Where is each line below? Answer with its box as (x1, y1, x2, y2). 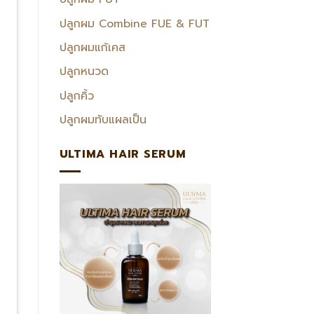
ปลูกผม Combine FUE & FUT (59, 15, 210, 32)
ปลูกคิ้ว (59, 87, 94, 104)
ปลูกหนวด (59, 63, 109, 81)
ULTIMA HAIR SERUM (59, 145, 186, 163)
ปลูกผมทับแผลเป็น (59, 111, 146, 129)
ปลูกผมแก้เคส (59, 39, 125, 57)
